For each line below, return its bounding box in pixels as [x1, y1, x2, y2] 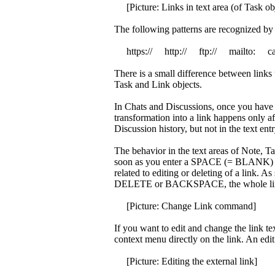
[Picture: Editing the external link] [114, 256, 257, 266]
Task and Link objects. [114, 79, 202, 90]
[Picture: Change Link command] [114, 201, 256, 211]
